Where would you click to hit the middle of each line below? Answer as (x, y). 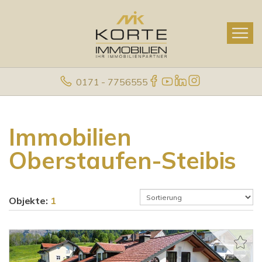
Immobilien (70, 137)
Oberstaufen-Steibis (123, 160)
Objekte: (30, 201)
